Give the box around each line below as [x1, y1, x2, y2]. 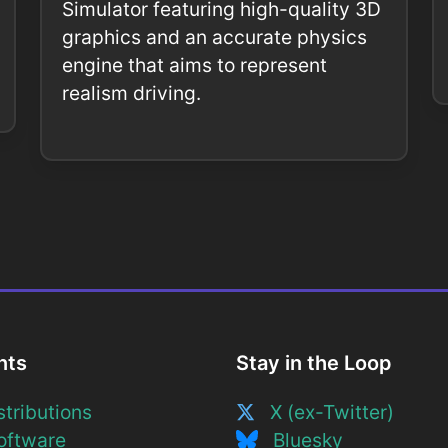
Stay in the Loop [236, 351, 392, 376]
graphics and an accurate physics [62, 25, 367, 50]
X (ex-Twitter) [255, 400, 395, 425]
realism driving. [62, 81, 201, 106]
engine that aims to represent [62, 53, 327, 78]
